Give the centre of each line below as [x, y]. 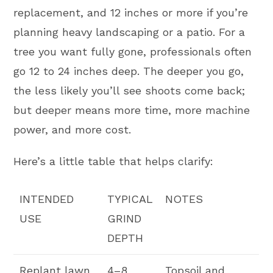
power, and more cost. [73, 129]
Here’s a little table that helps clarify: [114, 161]
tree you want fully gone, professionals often [133, 51]
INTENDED [47, 199]
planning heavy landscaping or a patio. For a [129, 32]
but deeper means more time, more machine [132, 110]
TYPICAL [130, 199]
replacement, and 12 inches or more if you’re [131, 12]
